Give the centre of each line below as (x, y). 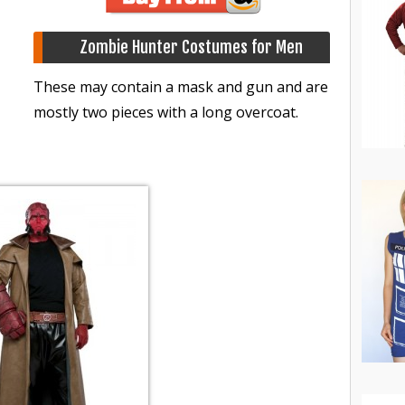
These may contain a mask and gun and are (181, 87)
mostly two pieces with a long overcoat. (166, 112)
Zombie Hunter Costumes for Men (191, 47)
